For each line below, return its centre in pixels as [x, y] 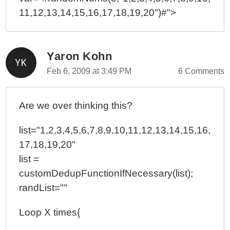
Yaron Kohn [80, 56]
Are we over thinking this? [76, 106]
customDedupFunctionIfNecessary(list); [106, 173]
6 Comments [201, 71]
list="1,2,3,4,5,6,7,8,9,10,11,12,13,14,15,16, [115, 130]
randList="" [43, 188]
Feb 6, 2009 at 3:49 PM [89, 71]
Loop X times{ [50, 212]
